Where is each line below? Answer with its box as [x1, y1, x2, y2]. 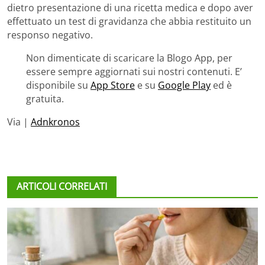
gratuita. [26, 92, 64, 106]
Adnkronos [31, 115, 80, 129]
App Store [91, 79, 135, 92]
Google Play [158, 79, 211, 92]
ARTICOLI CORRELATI [17, 180, 107, 193]
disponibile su [26, 79, 91, 92]
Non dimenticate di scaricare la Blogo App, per [26, 51, 232, 65]
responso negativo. [7, 28, 93, 42]
